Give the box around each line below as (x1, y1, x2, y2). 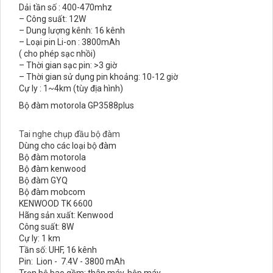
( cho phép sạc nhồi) (19, 49, 96, 58)
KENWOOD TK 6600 (19, 199, 93, 208)
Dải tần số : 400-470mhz (19, 2, 112, 12)
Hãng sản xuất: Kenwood (19, 210, 113, 220)
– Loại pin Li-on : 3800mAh (19, 37, 120, 47)
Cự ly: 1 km (19, 233, 60, 243)
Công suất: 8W (19, 222, 74, 232)
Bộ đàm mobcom (19, 187, 85, 197)
